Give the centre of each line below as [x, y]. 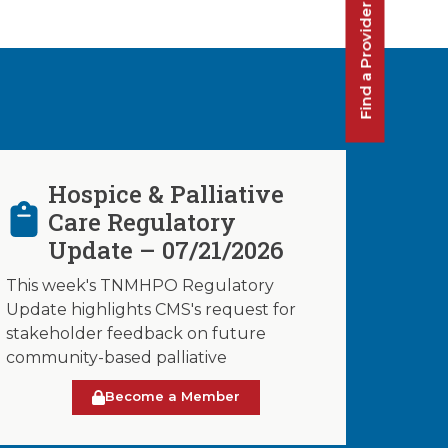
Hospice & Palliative [166, 194]
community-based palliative [116, 358]
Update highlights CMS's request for [151, 310]
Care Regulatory [142, 222]
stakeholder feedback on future [136, 334]
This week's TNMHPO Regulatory [140, 286]
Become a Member [172, 396]
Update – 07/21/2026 [166, 250]
